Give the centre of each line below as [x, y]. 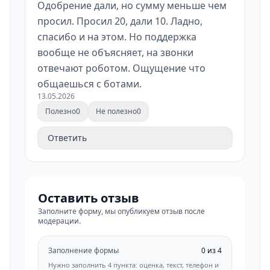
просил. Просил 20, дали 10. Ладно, [120, 21]
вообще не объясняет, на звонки [115, 52]
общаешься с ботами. [89, 84]
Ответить [67, 138]
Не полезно [116, 111]
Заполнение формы [83, 250]
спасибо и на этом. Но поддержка [117, 37]
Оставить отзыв [89, 198]
